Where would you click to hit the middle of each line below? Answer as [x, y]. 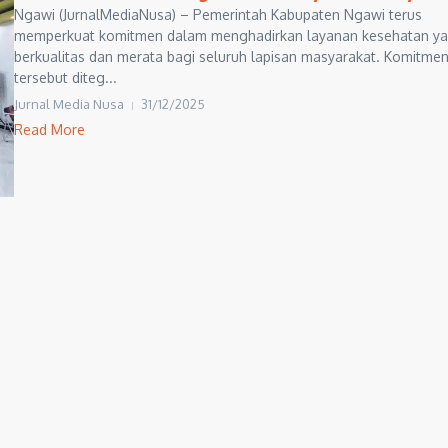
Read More [49, 129]
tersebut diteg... [65, 77]
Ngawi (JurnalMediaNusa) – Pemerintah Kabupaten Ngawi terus [218, 14]
